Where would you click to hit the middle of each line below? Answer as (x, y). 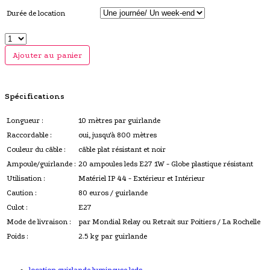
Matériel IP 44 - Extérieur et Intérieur (142, 179)
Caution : (21, 193)
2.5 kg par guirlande (113, 237)
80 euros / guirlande (113, 193)
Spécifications (35, 96)
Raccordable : (29, 135)
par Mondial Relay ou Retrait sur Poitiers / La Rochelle (169, 222)
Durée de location (36, 13)
